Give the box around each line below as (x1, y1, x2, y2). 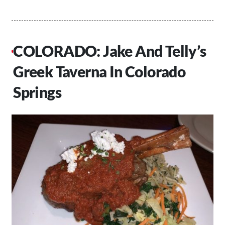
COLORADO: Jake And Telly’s (13, 42, 206, 60)
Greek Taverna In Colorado (13, 62, 186, 81)
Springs (13, 83, 61, 101)
